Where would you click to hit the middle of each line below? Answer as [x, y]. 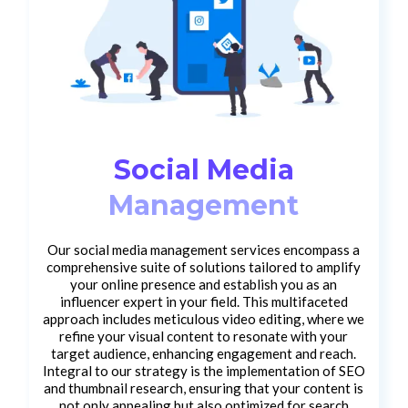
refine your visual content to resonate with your [204, 336]
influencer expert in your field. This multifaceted [204, 301]
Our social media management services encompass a [204, 249]
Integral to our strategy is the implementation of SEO [204, 370]
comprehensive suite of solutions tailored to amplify [204, 266]
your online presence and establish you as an [204, 284]
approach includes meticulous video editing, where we [204, 318]
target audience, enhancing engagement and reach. [204, 353]
